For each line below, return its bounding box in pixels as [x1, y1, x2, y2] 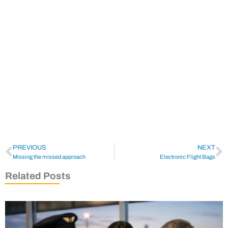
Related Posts [5, 170, 71, 182]
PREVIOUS [13, 144, 46, 152]
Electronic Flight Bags [160, 154, 215, 160]
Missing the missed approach [13, 154, 85, 160]
